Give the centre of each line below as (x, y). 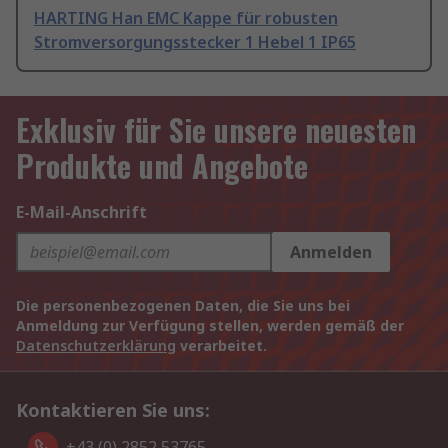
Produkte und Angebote (162, 166)
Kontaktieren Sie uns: (113, 410)
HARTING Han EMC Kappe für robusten (186, 18)
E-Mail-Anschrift (81, 212)
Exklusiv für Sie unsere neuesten (216, 130)
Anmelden (331, 252)
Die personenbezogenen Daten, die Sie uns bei (183, 306)
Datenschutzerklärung (96, 346)
